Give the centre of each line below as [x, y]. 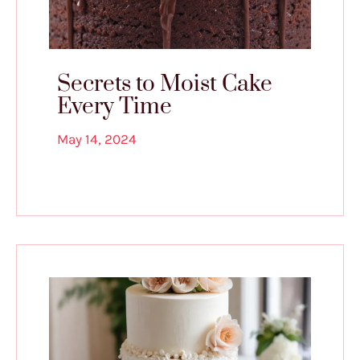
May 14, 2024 [97, 139]
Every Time [115, 107]
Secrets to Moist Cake [165, 84]
